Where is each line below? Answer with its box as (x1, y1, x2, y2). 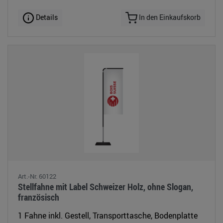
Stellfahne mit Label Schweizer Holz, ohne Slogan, (18, 180, 193, 193)
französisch (18, 191, 59, 203)
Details (34, 12, 58, 22)
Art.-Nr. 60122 (18, 171, 56, 181)
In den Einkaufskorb (137, 12, 201, 22)
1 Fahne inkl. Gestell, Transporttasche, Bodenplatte (18, 210, 198, 221)
